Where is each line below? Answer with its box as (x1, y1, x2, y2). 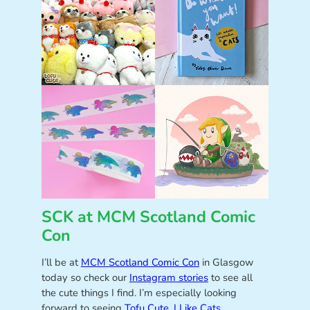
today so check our (41, 270, 129, 284)
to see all (208, 270, 253, 284)
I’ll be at (41, 255, 81, 269)
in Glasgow (199, 255, 253, 269)
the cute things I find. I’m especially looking (41, 285, 237, 300)
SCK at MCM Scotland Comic (41, 206, 255, 228)
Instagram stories (129, 270, 208, 284)
